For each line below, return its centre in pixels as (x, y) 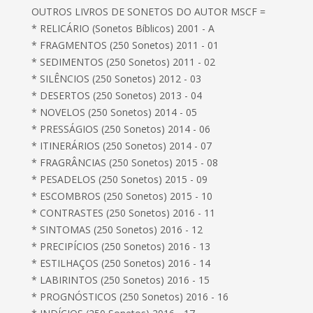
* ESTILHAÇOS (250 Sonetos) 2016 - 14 (121, 263)
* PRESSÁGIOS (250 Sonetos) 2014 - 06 (121, 129)
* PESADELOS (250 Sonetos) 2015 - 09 (120, 179)
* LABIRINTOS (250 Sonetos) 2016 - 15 (121, 280)
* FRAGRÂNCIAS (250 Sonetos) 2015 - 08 (125, 162)
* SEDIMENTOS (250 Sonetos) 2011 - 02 (124, 62)
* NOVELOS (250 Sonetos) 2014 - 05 (115, 112)
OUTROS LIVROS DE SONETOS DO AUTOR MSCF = (149, 12)
